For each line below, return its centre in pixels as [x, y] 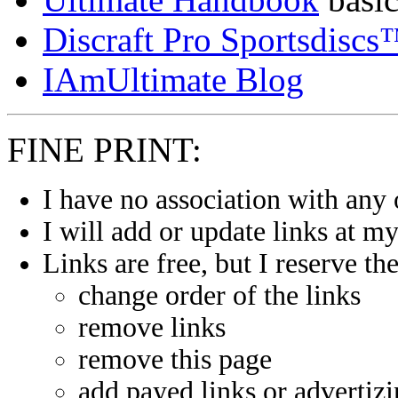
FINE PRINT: [104, 149]
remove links [152, 327]
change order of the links [219, 295]
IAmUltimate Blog [173, 79]
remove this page [175, 359]
